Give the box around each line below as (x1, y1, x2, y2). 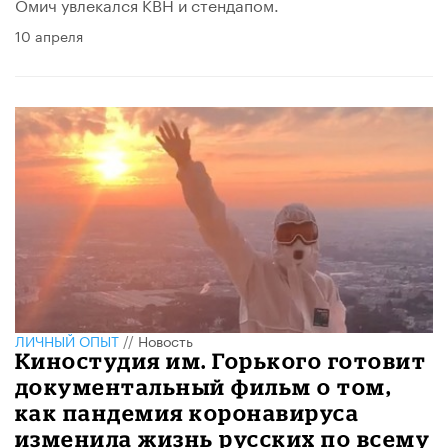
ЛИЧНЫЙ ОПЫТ (15, 329, 119, 351)
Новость (138, 329, 193, 351)
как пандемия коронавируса (15, 400, 360, 425)
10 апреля (15, 24, 83, 47)
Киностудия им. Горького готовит (15, 348, 427, 373)
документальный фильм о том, (15, 374, 392, 399)
